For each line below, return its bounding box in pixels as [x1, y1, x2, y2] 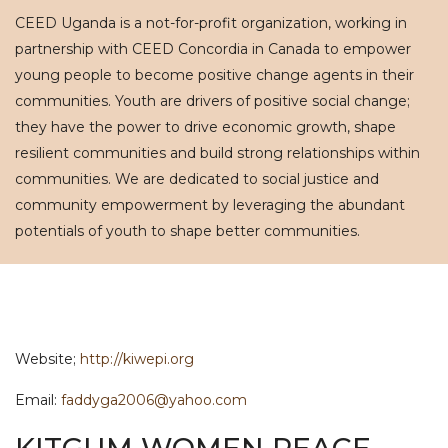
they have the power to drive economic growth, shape [15, 118, 396, 136]
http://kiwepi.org [80, 350, 194, 368]
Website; [15, 350, 80, 368]
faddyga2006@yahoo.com [61, 391, 247, 409]
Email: [15, 391, 61, 409]
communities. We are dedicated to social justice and [15, 170, 379, 188]
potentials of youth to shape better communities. [15, 222, 360, 240]
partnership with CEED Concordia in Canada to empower [15, 40, 411, 58]
